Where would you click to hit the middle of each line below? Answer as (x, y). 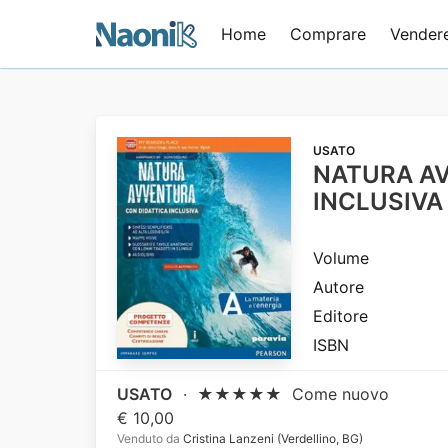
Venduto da (149, 438)
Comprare (328, 34)
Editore (340, 316)
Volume (340, 258)
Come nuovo (341, 393)
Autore (338, 287)
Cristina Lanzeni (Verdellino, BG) (272, 438)
